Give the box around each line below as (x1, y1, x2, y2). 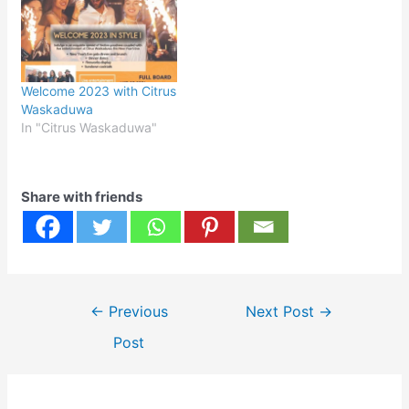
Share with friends (21, 187, 143, 205)
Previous (103, 302, 168, 320)
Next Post (245, 302, 319, 320)
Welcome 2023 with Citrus (21, 82, 177, 99)
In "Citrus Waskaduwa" (21, 119, 158, 135)
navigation (52, 317, 120, 335)
